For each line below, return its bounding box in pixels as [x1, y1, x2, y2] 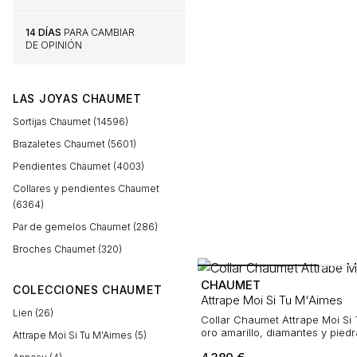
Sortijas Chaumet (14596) [13, 116, 128, 127]
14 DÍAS [25, 26, 61, 38]
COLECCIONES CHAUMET [13, 283, 163, 296]
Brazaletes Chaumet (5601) [13, 138, 136, 150]
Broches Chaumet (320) [13, 243, 122, 255]
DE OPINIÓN [25, 39, 82, 51]
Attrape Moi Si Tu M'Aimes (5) [13, 329, 147, 341]
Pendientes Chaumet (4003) [13, 160, 144, 172]
